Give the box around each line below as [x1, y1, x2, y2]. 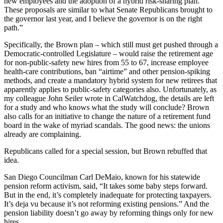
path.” [4, 23, 23, 32]
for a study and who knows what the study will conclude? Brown [4, 103, 209, 112]
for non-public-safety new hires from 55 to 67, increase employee [4, 58, 209, 67]
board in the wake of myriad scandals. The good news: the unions [4, 121, 210, 130]
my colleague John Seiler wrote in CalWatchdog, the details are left [4, 94, 214, 103]
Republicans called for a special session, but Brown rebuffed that [4, 147, 207, 156]
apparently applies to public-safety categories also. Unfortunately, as [4, 85, 217, 94]
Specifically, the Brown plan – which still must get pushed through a [4, 40, 218, 49]
